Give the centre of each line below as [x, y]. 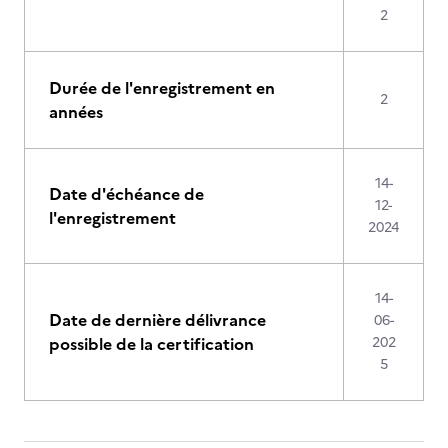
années [76, 112]
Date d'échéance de [126, 194]
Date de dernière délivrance [157, 320]
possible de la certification [151, 344]
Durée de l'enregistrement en [162, 88]
